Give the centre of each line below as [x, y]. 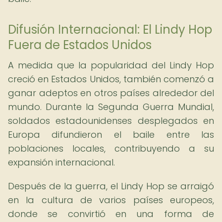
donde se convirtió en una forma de [111, 214]
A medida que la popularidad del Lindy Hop [111, 65]
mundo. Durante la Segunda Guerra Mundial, [111, 107]
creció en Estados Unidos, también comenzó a [111, 79]
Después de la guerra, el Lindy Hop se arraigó [111, 186]
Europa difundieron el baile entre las [111, 135]
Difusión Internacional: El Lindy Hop [110, 29]
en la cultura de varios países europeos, [111, 200]
